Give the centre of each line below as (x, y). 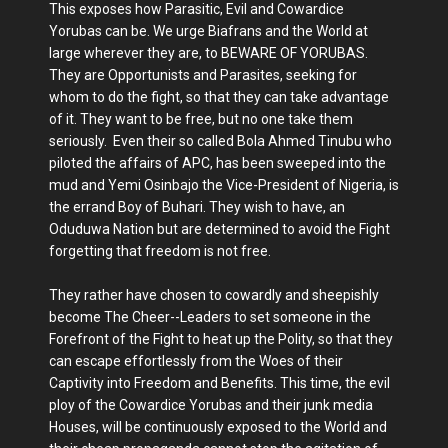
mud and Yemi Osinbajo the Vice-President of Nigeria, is (224, 185)
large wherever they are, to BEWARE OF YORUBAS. (208, 53)
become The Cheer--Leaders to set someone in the (210, 317)
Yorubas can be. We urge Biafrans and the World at (208, 31)
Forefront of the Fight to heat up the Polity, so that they (221, 339)
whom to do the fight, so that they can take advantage (219, 97)
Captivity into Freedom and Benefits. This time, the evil (219, 383)
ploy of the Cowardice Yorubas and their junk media (211, 405)
